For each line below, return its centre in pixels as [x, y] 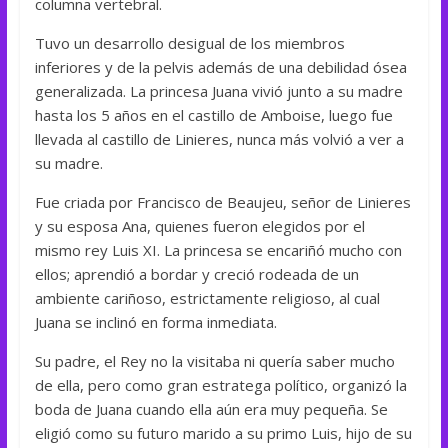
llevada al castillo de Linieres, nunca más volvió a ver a [219, 138]
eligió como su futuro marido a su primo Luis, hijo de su [223, 432]
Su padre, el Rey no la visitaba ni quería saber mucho [214, 360]
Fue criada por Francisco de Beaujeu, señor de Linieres [222, 201]
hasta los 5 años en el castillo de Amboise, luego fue [213, 114]
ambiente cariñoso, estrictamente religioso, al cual [207, 297]
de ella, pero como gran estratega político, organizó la [220, 384]
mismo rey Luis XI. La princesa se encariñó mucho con [218, 249]
